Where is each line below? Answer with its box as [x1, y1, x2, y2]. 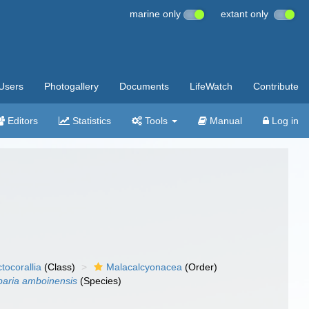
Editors [5, 115, 38, 126]
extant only [221, 8, 274, 19]
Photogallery [44, 81, 99, 92]
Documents [119, 81, 169, 92]
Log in [269, 115, 299, 126]
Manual [207, 115, 242, 126]
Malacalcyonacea [106, 261, 183, 272]
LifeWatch [190, 81, 232, 92]
